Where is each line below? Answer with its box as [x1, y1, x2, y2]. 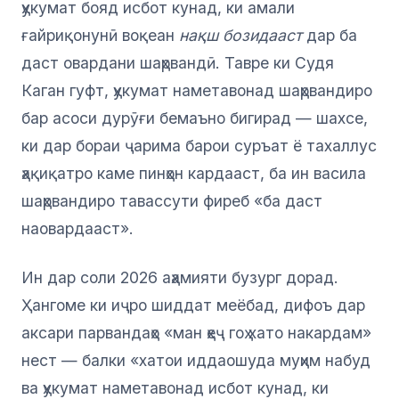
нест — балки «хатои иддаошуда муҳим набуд [21, 351, 370, 370]
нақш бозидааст [179, 26, 302, 45]
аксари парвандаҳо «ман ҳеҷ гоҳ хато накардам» [21, 323, 371, 343]
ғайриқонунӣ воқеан [21, 26, 179, 45]
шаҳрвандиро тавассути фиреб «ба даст [21, 191, 322, 211]
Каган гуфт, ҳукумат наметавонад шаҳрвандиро [21, 81, 372, 101]
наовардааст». [21, 219, 134, 239]
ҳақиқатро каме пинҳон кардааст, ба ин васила [21, 164, 366, 183]
